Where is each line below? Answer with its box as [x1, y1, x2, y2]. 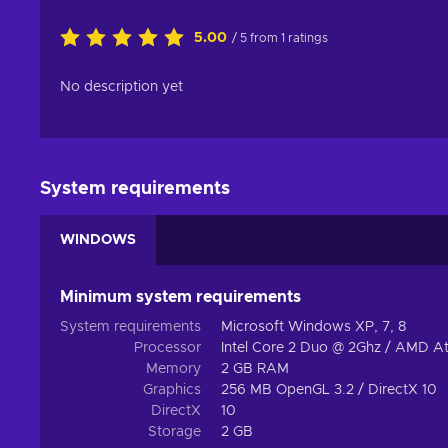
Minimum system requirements [60, 289, 301, 306]
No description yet [60, 80, 183, 95]
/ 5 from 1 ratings [232, 32, 328, 45]
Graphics [143, 383, 201, 398]
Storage [148, 425, 201, 440]
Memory [146, 362, 201, 377]
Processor [134, 341, 201, 356]
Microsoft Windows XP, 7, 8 [221, 320, 406, 335]
